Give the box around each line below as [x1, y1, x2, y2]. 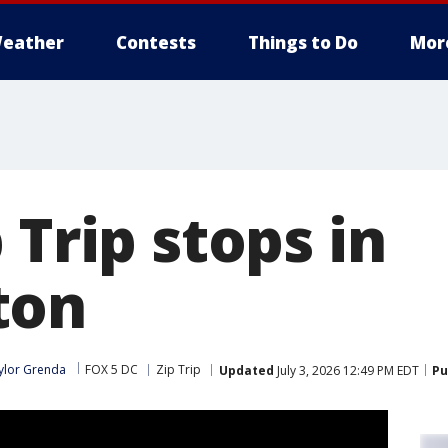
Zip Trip [156, 361, 201, 378]
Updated [219, 361, 274, 379]
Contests [116, 31, 196, 54]
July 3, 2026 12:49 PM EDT [274, 361, 419, 379]
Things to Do [248, 31, 358, 54]
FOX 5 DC [85, 361, 138, 378]
